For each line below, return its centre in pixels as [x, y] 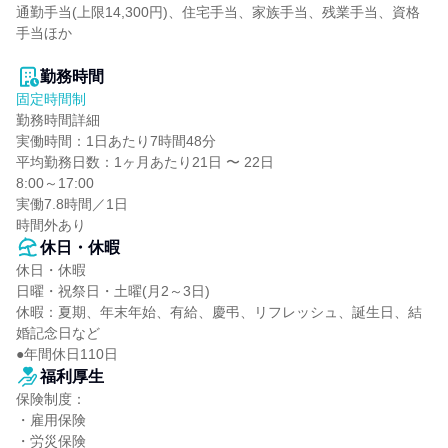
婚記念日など [58, 333]
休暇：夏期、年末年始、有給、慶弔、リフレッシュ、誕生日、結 [219, 312]
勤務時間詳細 [58, 120]
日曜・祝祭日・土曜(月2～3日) [113, 291]
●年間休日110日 [67, 354]
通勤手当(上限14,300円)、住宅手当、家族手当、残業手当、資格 [218, 12]
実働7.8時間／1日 [72, 204]
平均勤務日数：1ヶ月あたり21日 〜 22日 [145, 162]
